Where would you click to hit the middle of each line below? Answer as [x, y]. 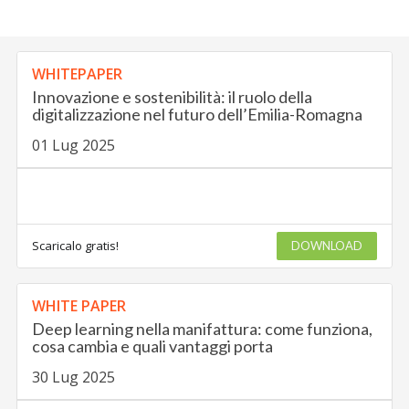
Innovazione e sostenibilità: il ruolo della [173, 96]
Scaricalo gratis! [76, 245]
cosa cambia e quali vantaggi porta [153, 346]
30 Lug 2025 [74, 377]
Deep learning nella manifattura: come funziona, [203, 328]
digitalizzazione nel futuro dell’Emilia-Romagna [198, 114]
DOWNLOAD [326, 245]
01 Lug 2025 [74, 145]
